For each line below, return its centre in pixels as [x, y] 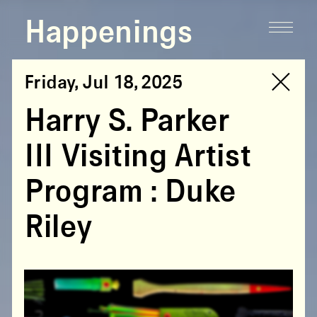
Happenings [108, 34]
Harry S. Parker [127, 121]
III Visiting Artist [138, 157]
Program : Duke [130, 192]
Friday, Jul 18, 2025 [103, 83]
